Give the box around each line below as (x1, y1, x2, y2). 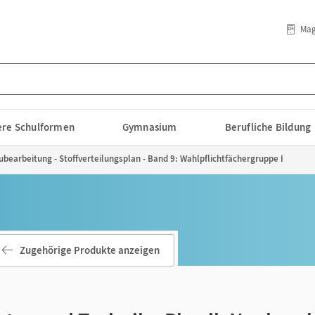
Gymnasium (122, 120, 177, 134)
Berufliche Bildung (224, 120, 311, 134)
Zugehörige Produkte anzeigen (20, 243, 160, 257)
